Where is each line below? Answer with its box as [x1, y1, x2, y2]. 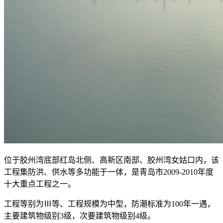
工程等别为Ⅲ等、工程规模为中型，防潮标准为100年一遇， [4, 199, 215, 208]
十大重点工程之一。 [4, 179, 76, 188]
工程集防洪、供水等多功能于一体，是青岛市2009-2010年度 [4, 167, 214, 176]
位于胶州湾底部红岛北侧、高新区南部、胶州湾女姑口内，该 [4, 155, 219, 164]
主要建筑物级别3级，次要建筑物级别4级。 [4, 211, 155, 220]
